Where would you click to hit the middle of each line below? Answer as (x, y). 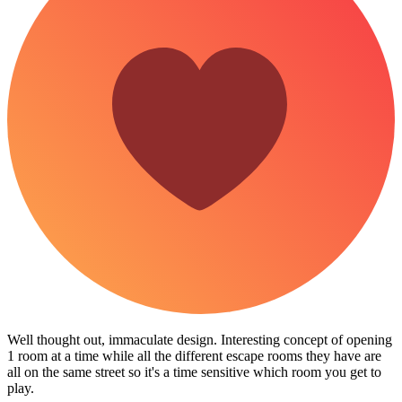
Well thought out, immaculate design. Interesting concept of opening (200, 340)
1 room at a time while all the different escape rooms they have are (194, 356)
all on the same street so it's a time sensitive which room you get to (194, 372)
